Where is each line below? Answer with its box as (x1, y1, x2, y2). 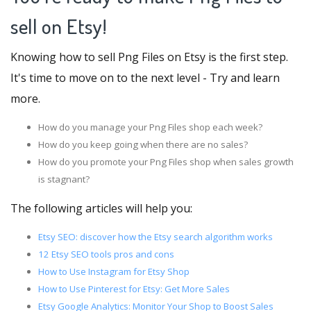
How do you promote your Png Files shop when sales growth (38, 155, 294, 168)
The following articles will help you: (10, 200, 192, 216)
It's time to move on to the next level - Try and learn (10, 69, 280, 85)
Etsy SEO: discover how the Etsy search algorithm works (38, 230, 273, 243)
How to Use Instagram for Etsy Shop (38, 264, 190, 278)
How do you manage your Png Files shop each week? (38, 120, 262, 133)
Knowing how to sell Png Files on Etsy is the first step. (10, 49, 288, 65)
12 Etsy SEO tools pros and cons (38, 247, 174, 260)
